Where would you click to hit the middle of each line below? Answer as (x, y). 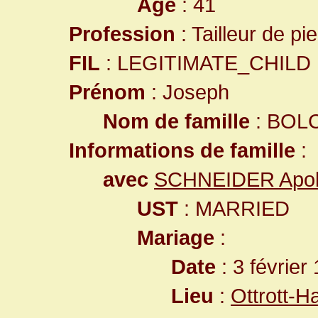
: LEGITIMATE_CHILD (205, 63)
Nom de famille (176, 121)
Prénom (107, 92)
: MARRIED (234, 208)
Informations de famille (182, 150)
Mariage (176, 237)
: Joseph (187, 92)
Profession (122, 34)
